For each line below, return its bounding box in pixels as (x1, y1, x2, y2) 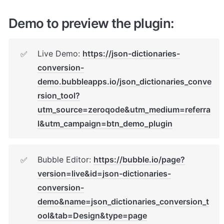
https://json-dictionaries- (82, 48, 180, 58)
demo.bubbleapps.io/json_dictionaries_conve (37, 76, 211, 86)
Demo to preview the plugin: (8, 15, 174, 31)
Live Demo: (37, 48, 82, 58)
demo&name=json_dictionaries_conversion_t (37, 196, 209, 206)
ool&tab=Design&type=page (37, 210, 147, 220)
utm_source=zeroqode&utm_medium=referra (37, 104, 210, 114)
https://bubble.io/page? (93, 154, 185, 164)
